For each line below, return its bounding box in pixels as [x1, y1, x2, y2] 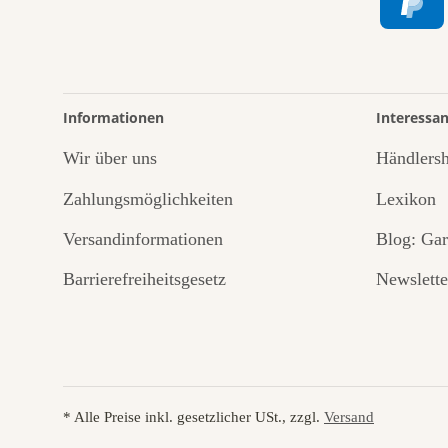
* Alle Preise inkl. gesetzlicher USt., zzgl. [63, 408, 324, 426]
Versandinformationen [63, 228, 223, 249]
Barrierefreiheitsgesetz [63, 269, 226, 290]
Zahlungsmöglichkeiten [63, 188, 233, 209]
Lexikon [375, 188, 436, 209]
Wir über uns [63, 148, 157, 169]
